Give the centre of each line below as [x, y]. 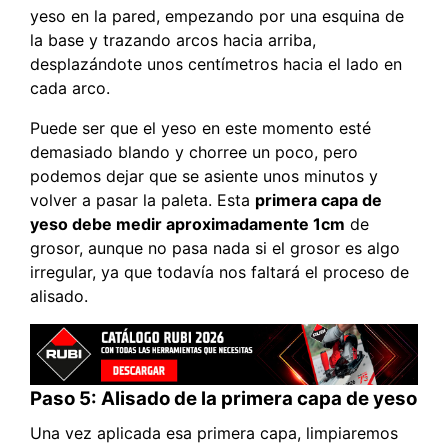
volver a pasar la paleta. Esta [142, 199]
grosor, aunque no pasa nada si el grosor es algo [215, 247]
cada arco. [70, 87]
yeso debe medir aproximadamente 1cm [187, 223]
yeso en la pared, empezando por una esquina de [217, 15]
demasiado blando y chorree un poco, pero [194, 151]
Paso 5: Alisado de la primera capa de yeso [223, 399]
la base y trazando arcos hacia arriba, [173, 39]
